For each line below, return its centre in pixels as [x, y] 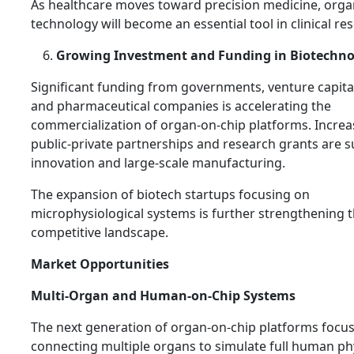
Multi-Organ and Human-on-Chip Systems [163, 296]
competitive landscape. [100, 233]
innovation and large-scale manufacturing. [158, 163]
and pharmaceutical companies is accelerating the [181, 106]
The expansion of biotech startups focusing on [170, 195]
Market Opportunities [100, 264]
